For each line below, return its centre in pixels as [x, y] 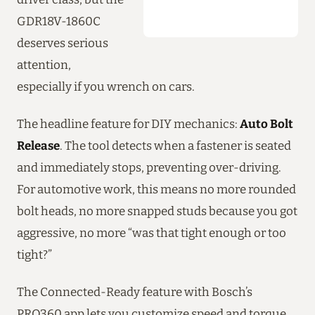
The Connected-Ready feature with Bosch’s [135, 291]
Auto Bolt [266, 123]
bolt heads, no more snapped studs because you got [157, 211]
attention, [44, 64]
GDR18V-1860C [59, 21]
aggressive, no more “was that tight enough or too [152, 232]
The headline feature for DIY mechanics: [128, 123]
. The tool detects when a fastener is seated [175, 145]
